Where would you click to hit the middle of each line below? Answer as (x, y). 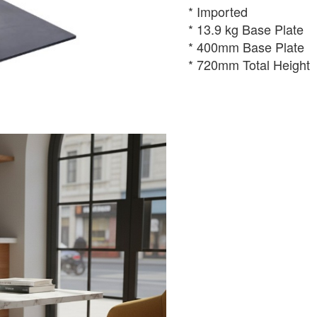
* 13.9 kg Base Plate (246, 29)
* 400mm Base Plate (246, 47)
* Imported (218, 11)
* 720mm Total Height (249, 64)
